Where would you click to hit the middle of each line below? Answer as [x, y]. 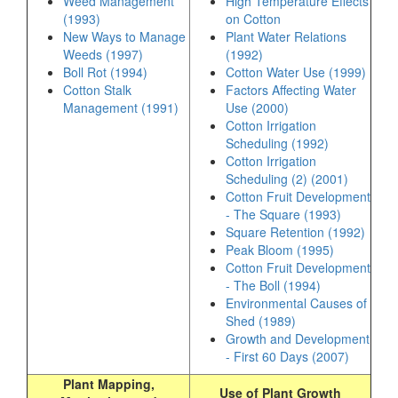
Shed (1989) [261, 321]
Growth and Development [298, 338]
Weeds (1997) [103, 54]
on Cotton [253, 19]
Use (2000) [257, 107]
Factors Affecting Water [291, 90]
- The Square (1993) [283, 214]
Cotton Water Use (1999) [296, 72]
